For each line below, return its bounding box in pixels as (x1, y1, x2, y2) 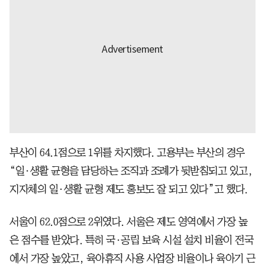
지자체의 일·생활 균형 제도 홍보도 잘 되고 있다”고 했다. (9, 183, 248, 195)
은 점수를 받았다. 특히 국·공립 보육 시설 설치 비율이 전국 (9, 234, 253, 245)
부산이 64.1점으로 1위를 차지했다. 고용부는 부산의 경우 (9, 147, 245, 158)
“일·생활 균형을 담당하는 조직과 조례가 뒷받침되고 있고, (9, 165, 252, 176)
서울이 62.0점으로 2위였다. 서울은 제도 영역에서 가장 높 (9, 216, 247, 227)
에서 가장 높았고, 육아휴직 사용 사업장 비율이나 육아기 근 (9, 253, 256, 264)
